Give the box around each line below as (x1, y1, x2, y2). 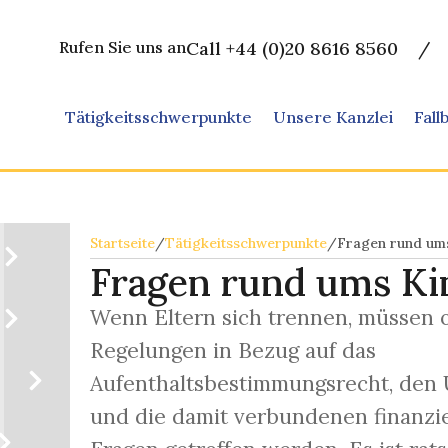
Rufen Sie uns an (58, 37, 186, 57)
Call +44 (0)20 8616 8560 (186, 37, 399, 60)
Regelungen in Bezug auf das (90, 337, 376, 364)
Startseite (90, 234, 155, 252)
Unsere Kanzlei (273, 107, 393, 127)
